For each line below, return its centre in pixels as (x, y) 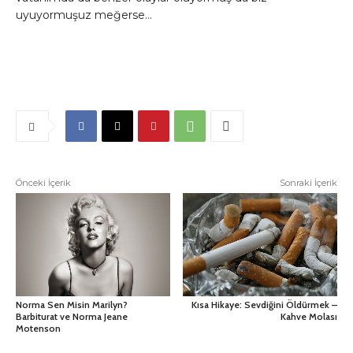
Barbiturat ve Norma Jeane (72, 316)
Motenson (38, 328)
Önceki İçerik (43, 183)
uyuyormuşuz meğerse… (84, 15)
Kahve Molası (308, 316)
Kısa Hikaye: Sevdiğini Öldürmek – (264, 304)
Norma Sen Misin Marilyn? (72, 304)
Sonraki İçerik (308, 183)
